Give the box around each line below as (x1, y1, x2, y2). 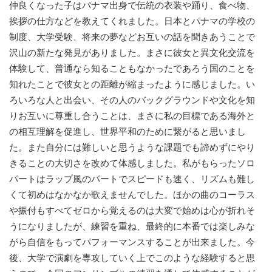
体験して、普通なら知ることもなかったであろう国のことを (9, 63, 255, 74)
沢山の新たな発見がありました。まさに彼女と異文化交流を (9, 47, 255, 58)
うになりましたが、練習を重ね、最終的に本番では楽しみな (9, 221, 255, 232)
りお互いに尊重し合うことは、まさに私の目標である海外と (9, 110, 255, 121)
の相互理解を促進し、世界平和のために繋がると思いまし (9, 126, 246, 137)
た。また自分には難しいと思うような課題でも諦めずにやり (9, 142, 255, 153)
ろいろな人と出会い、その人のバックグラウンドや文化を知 (9, 95, 255, 106)
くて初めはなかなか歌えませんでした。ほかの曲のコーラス (9, 189, 255, 200)
